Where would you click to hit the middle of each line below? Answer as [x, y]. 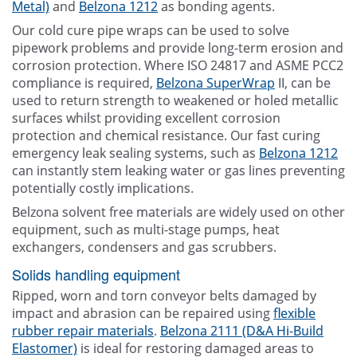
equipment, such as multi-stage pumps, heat [146, 230]
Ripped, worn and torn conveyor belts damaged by [164, 296]
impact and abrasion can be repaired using [143, 314]
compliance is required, [84, 83]
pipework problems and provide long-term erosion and [178, 48]
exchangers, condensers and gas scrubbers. [144, 247]
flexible [294, 314]
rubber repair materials [83, 331]
